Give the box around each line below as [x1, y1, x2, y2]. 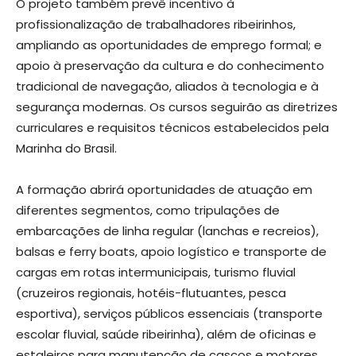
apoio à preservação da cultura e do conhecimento [16, 56, 324, 74]
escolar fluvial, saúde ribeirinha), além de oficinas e [16, 325, 316, 342]
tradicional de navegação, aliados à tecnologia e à [16, 77, 319, 95]
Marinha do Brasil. [16, 139, 117, 157]
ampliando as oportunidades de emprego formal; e [16, 36, 322, 53]
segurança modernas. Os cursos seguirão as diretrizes [16, 98, 338, 115]
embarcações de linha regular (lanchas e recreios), [16, 222, 319, 239]
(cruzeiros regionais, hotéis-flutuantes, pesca [16, 284, 286, 301]
